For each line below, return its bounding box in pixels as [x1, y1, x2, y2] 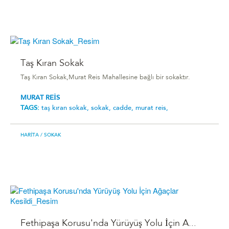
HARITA [20, 133, 39, 138]
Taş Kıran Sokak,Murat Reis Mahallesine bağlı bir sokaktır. [20, 75, 190, 81]
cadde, [113, 105, 135, 111]
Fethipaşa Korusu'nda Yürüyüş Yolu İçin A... [20, 219, 196, 228]
